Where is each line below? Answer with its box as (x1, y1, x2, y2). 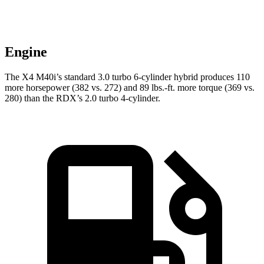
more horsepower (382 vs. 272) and (5, 82, 140, 93)
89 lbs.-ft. (140, 82, 175, 93)
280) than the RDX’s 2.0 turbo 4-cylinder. (5, 93, 160, 104)
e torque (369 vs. (192, 82, 255, 93)
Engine (5, 44, 47, 60)
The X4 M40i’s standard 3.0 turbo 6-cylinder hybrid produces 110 (5, 72, 250, 82)
